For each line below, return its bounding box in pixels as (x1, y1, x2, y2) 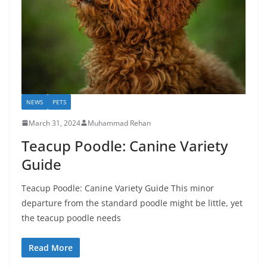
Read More (29, 241, 73, 253)
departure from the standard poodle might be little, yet (21, 197, 243, 209)
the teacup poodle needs (21, 212, 121, 223)
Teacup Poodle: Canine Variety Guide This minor (21, 182, 214, 194)
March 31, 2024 (29, 117, 80, 128)
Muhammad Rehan (88, 117, 151, 128)
